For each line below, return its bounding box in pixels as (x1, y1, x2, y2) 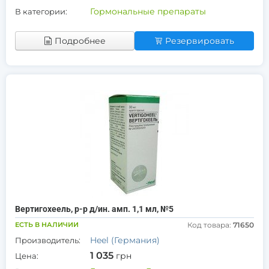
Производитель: (15, 235, 80, 245)
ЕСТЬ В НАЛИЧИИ (15, 220, 79, 229)
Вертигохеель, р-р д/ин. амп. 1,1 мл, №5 (15, 204, 174, 214)
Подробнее (55, 35, 106, 46)
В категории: (15, 7, 67, 16)
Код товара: (187, 220, 233, 229)
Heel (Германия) (90, 235, 160, 246)
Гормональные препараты (90, 6, 206, 17)
